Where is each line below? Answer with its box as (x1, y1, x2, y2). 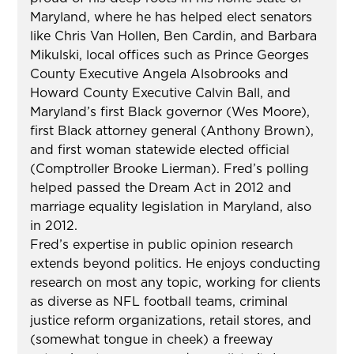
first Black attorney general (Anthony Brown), (30, 123, 314, 138)
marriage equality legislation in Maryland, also (30, 199, 312, 214)
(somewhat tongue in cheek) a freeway (30, 332, 273, 347)
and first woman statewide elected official (30, 142, 290, 157)
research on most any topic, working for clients (30, 275, 322, 290)
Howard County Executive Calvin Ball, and (30, 85, 292, 100)
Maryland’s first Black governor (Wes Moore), (30, 104, 311, 119)
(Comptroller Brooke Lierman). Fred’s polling (30, 161, 310, 176)
